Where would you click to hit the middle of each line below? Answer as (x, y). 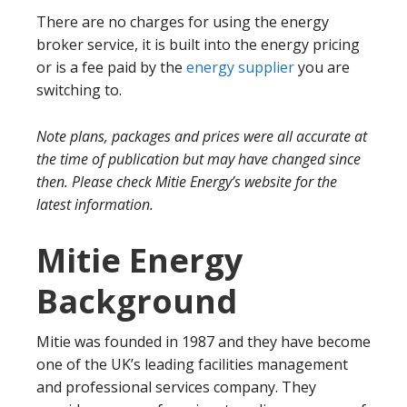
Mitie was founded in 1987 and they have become (203, 342)
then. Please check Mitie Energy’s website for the (187, 182)
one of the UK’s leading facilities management (192, 364)
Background (137, 301)
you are (322, 67)
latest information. (95, 204)
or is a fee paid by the (111, 67)
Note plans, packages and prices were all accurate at (202, 136)
